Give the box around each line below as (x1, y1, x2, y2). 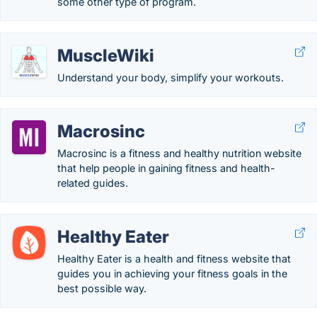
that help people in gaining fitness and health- (57, 162, 275, 174)
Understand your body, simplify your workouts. (57, 71, 284, 83)
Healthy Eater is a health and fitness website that (57, 253, 291, 265)
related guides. (57, 177, 128, 189)
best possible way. (57, 282, 146, 294)
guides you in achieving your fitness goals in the (57, 267, 287, 279)
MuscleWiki (57, 45, 154, 66)
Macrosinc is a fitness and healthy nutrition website (57, 147, 301, 159)
